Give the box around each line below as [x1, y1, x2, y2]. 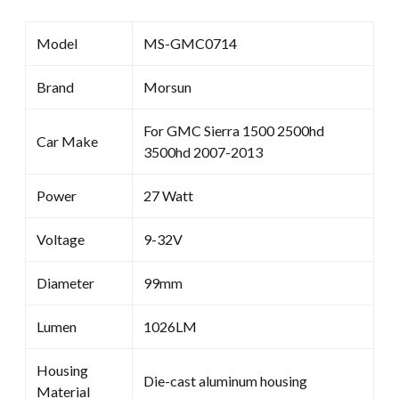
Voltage [37, 230, 85, 248]
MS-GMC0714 [143, 34, 237, 52]
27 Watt [143, 186, 193, 204]
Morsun [143, 77, 191, 95]
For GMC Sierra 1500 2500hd [143, 121, 324, 139]
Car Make [37, 132, 98, 150]
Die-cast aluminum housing [143, 371, 307, 389]
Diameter [37, 273, 94, 291]
